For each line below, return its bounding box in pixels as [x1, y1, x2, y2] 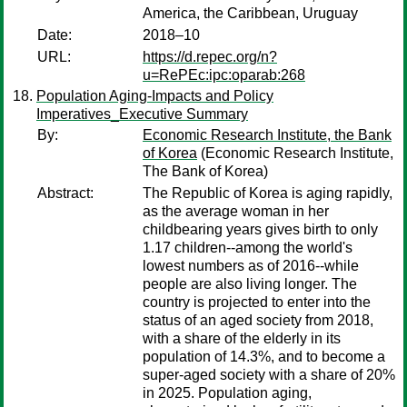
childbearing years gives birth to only [143, 222, 378, 237]
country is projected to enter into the [143, 294, 371, 310]
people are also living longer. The [143, 276, 357, 292]
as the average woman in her [143, 203, 329, 219]
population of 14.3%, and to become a [143, 349, 385, 364]
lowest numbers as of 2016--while [143, 258, 359, 273]
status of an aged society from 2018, [143, 313, 373, 328]
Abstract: [37, 185, 94, 201]
